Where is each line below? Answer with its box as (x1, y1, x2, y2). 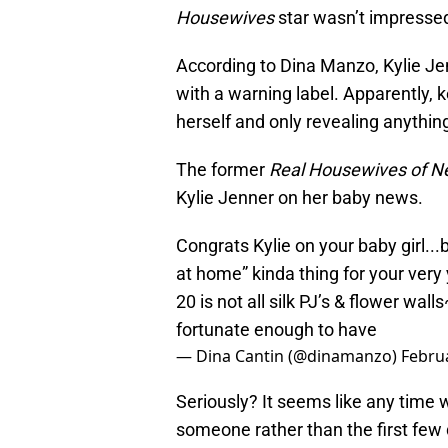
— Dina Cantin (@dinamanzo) (176, 345, 401, 368)
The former (176, 159, 269, 181)
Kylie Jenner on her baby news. (176, 187, 423, 209)
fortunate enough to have (176, 319, 377, 341)
